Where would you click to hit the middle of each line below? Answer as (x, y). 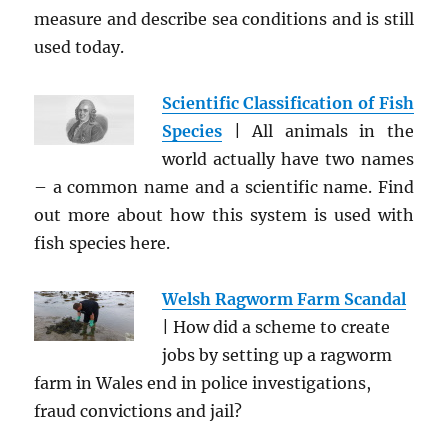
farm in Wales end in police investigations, (203, 383)
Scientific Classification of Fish (288, 103)
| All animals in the (318, 131)
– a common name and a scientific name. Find (224, 187)
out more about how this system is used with (224, 215)
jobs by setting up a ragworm (277, 355)
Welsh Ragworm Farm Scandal (284, 299)
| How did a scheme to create (276, 327)
